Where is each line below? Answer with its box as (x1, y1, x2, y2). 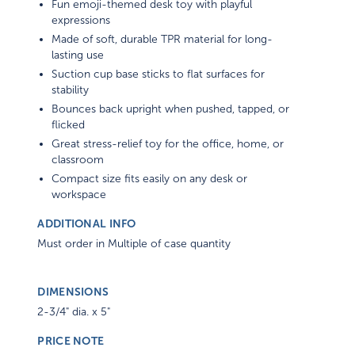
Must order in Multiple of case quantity (37, 238, 231, 250)
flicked (52, 119, 86, 132)
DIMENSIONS (37, 285, 109, 299)
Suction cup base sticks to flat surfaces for (52, 68, 265, 81)
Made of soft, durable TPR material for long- (52, 33, 273, 46)
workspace (52, 189, 107, 201)
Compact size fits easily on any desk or (52, 173, 248, 185)
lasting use (52, 49, 105, 62)
